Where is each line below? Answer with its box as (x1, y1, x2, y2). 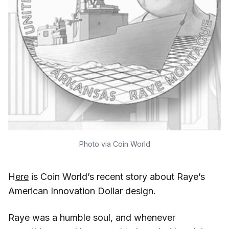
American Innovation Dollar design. (8, 185, 156, 196)
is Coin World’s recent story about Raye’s (29, 171, 205, 182)
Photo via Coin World (79, 139, 150, 148)
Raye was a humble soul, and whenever (8, 212, 175, 223)
